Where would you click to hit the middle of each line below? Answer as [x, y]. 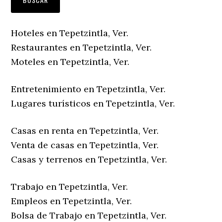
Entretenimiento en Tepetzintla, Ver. [88, 89]
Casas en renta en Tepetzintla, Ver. [85, 131]
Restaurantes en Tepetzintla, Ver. [82, 48]
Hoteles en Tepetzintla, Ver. [70, 33]
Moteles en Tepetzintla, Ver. [70, 62]
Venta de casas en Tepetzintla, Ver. [85, 145]
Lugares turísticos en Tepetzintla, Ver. [93, 104]
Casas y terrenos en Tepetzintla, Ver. [89, 160]
